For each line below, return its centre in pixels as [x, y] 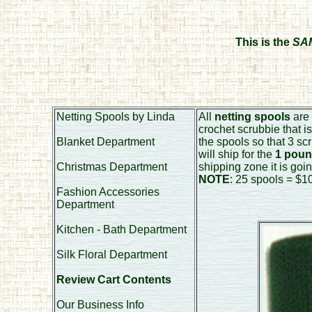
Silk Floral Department [111, 255]
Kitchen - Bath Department [121, 229]
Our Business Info [100, 305]
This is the [264, 42]
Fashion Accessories [108, 192]
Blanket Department [105, 142]
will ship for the [236, 154]
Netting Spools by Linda [115, 117]
